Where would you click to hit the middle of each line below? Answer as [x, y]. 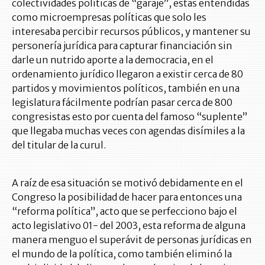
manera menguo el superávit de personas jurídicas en [132, 240]
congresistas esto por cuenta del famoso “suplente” [130, 117]
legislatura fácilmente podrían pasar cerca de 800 [122, 103]
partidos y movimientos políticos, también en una [126, 88]
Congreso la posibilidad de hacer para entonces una [127, 197]
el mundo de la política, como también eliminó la [122, 254]
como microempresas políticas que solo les [109, 17]
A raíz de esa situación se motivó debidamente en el [127, 183]
